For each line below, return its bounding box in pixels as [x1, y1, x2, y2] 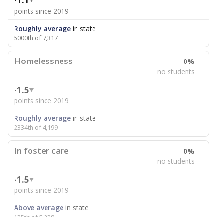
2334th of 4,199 [14, 123, 58, 132]
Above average [14, 203, 63, 212]
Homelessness [14, 55, 73, 66]
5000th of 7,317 [14, 33, 58, 42]
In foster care [14, 145, 69, 156]
